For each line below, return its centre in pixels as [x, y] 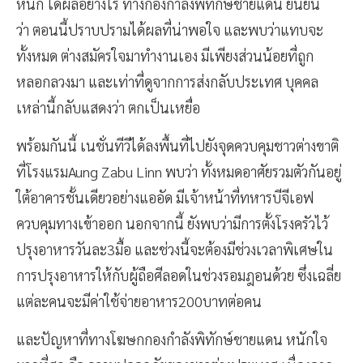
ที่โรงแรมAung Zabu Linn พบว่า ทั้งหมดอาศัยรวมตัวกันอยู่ [179, 171]
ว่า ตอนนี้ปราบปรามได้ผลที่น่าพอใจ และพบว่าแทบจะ [170, 29]
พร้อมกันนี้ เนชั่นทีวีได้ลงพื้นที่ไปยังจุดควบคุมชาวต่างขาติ [177, 145]
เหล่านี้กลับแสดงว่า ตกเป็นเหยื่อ [110, 107]
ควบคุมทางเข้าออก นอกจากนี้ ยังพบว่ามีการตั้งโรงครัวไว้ [172, 223]
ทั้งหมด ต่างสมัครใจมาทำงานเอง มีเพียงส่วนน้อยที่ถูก [165, 55]
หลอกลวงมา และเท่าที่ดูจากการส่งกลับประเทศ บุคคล [167, 81]
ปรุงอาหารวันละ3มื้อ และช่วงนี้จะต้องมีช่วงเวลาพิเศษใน [175, 249]
